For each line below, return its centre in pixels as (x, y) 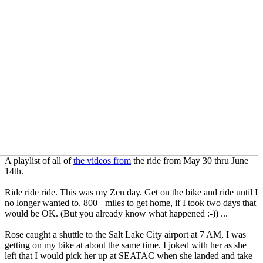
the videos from (102, 161)
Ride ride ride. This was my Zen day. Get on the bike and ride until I (131, 193)
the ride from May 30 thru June (190, 161)
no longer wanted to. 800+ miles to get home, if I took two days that (130, 203)
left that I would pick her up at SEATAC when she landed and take (129, 256)
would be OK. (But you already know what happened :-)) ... (116, 214)
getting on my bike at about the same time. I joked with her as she (126, 245)
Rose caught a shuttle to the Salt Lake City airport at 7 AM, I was (125, 235)
